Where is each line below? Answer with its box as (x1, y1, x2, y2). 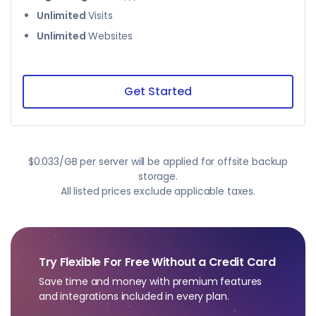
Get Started (124, 83, 192, 99)
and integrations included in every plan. (39, 289, 229, 303)
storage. (138, 169, 178, 183)
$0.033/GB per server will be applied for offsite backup (28, 154, 288, 169)
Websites (85, 29, 133, 43)
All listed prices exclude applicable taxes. (61, 184, 255, 198)
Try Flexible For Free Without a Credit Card (39, 254, 276, 270)
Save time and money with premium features (39, 274, 262, 288)
